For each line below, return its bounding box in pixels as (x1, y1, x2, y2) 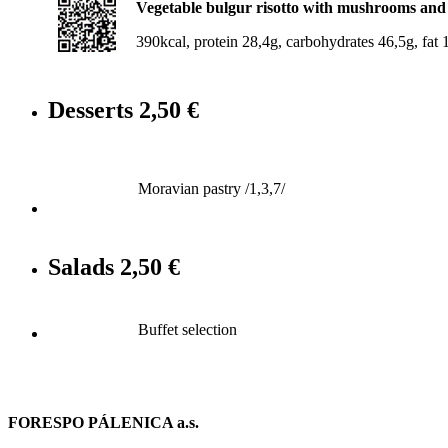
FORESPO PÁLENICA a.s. (8, 413, 199, 431)
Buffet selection (138, 320, 237, 338)
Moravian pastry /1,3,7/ (138, 179, 285, 197)
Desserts (48, 96, 139, 123)
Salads (48, 253, 120, 280)
